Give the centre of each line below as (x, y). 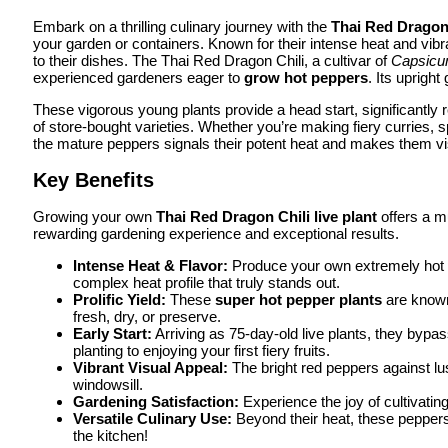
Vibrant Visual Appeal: (150, 368)
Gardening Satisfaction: (156, 402)
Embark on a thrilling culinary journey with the (182, 26)
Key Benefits (93, 179)
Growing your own (94, 217)
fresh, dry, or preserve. (147, 317)
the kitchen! (110, 436)
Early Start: (112, 334)
